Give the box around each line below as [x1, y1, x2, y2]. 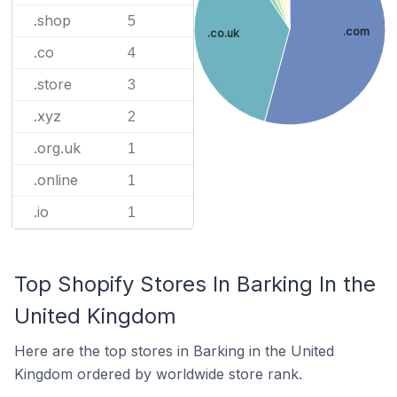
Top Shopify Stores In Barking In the [14, 271, 376, 297]
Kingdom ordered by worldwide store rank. [14, 365, 302, 383]
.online [34, 171, 78, 189]
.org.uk [34, 139, 81, 157]
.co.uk [207, 26, 241, 40]
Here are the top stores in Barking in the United [14, 342, 334, 360]
